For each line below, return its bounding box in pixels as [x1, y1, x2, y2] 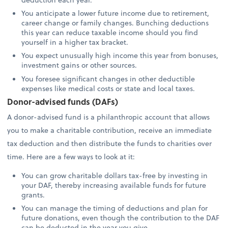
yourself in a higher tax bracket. [21, 37, 131, 48]
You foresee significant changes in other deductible [21, 73, 195, 84]
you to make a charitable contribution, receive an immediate [7, 124, 212, 135]
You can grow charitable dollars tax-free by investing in [21, 169, 208, 181]
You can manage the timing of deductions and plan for [21, 202, 208, 213]
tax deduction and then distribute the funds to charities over [7, 137, 212, 149]
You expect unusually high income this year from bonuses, [21, 50, 219, 61]
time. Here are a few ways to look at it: [7, 151, 137, 162]
